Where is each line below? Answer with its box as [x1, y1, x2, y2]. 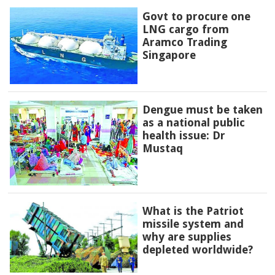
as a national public [142, 115, 245, 129]
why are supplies [142, 230, 231, 243]
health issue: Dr [142, 128, 225, 142]
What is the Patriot [142, 204, 244, 217]
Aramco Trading [142, 36, 227, 49]
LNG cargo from [142, 23, 229, 36]
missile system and [142, 217, 244, 230]
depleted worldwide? [142, 242, 253, 256]
